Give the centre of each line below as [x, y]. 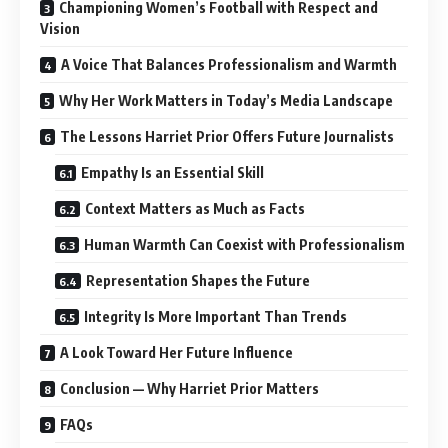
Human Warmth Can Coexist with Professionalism [244, 245]
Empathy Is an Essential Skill [172, 173]
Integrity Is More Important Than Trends [215, 317]
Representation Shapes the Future [198, 281]
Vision [60, 29]
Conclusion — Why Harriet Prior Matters [189, 389]
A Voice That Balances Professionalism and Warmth [229, 65]
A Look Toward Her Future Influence [176, 353]
